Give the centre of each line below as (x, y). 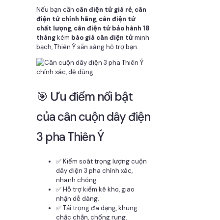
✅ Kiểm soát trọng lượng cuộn (101, 161)
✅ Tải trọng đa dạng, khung (97, 208)
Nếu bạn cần (56, 10)
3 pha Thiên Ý (70, 137)
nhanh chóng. (77, 180)
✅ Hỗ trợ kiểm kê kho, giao (95, 189)
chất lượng (54, 28)
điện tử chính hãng (66, 19)
